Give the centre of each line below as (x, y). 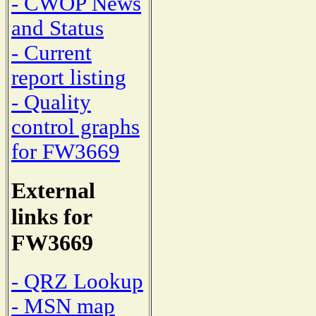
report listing (69, 78)
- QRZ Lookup (77, 281)
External (53, 191)
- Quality (51, 103)
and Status (57, 29)
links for (51, 217)
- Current (51, 53)
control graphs (75, 127)
